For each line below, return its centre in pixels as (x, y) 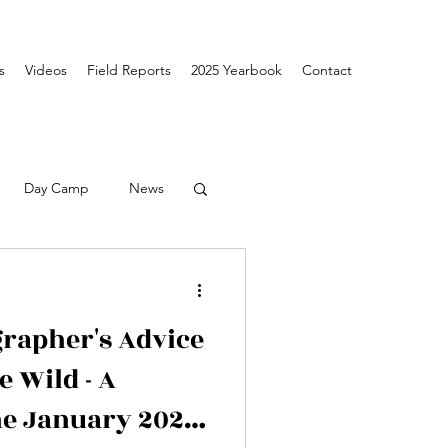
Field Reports (129, 70)
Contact (327, 70)
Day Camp (56, 187)
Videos (46, 70)
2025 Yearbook (236, 70)
